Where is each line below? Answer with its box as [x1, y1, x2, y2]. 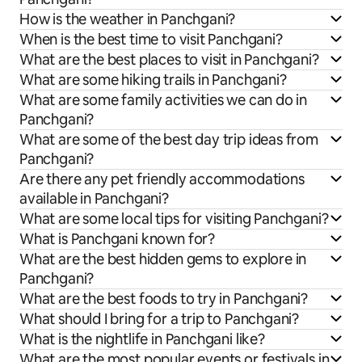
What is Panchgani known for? [19, 229, 215, 249]
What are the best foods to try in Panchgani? [19, 289, 309, 309]
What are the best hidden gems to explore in [19, 250, 307, 269]
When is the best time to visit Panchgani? [19, 30, 283, 49]
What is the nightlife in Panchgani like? [19, 330, 265, 349]
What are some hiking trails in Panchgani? [19, 70, 287, 90]
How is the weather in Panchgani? [19, 10, 236, 29]
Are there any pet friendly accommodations [19, 170, 305, 189]
